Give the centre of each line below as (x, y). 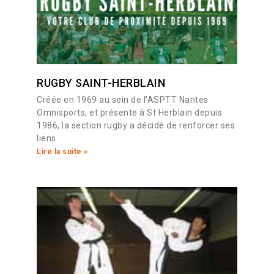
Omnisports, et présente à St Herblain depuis (129, 113)
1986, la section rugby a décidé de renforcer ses (136, 126)
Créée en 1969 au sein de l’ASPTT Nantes (123, 100)
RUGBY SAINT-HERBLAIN (101, 83)
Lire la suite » (62, 152)
